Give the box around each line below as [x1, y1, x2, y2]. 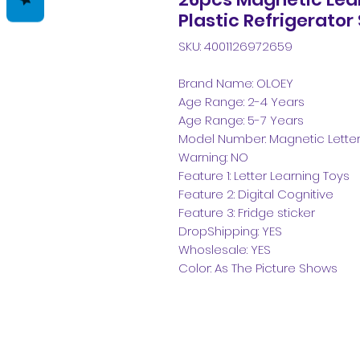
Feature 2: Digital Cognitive [178, 186, 333, 202]
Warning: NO [178, 149, 248, 166]
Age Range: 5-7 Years [178, 112, 304, 129]
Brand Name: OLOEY [178, 75, 293, 92]
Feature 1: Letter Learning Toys [178, 167, 350, 184]
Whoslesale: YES [178, 241, 271, 258]
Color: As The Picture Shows [178, 260, 337, 276]
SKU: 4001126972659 [178, 38, 292, 55]
